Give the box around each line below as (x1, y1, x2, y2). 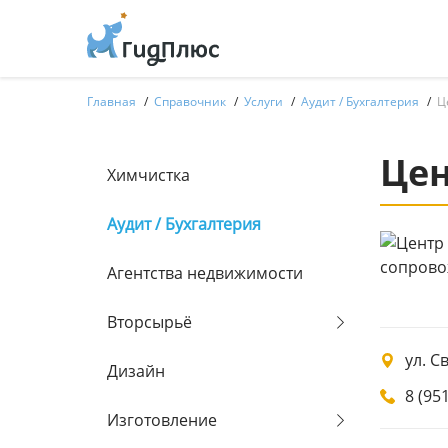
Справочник (154, 93, 226, 110)
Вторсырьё (107, 311, 192, 333)
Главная (87, 93, 136, 110)
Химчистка (107, 164, 190, 186)
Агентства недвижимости (107, 262, 303, 284)
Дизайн (107, 360, 165, 382)
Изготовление (107, 409, 217, 431)
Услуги (244, 93, 283, 110)
